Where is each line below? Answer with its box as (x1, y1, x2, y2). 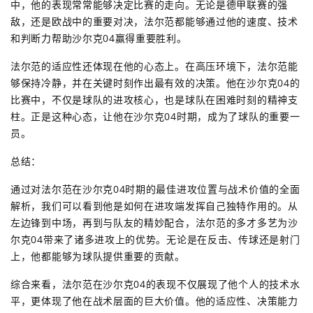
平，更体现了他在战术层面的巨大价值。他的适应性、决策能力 (10, 294, 298, 308)
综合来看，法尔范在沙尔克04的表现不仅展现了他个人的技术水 (10, 277, 300, 291)
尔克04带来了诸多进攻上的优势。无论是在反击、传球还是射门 (10, 233, 300, 247)
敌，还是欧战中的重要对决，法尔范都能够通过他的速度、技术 (10, 15, 298, 29)
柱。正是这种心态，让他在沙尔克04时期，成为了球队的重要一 (10, 110, 300, 124)
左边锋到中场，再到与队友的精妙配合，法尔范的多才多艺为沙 (10, 216, 298, 230)
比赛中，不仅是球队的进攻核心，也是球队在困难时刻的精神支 (10, 93, 298, 107)
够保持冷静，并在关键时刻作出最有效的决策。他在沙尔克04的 (10, 76, 300, 90)
